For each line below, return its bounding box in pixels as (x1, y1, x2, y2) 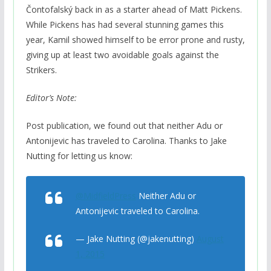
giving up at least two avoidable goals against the (25, 48, 219, 60)
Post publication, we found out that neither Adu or (25, 119, 223, 131)
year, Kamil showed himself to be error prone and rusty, (25, 33, 245, 45)
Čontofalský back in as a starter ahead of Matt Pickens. (25, 3, 242, 15)
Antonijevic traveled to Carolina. (75, 204, 200, 217)
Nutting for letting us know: (25, 149, 132, 162)
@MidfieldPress (75, 189, 136, 201)
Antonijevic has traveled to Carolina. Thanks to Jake (25, 134, 227, 146)
